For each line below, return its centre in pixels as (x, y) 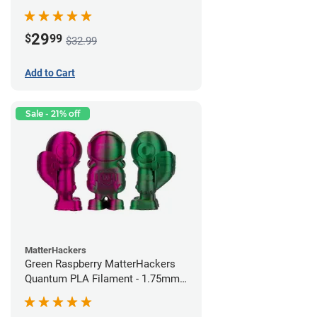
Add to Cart (50, 73)
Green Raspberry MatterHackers (100, 264)
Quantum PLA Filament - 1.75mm (102, 278)
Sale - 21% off (53, 113)
